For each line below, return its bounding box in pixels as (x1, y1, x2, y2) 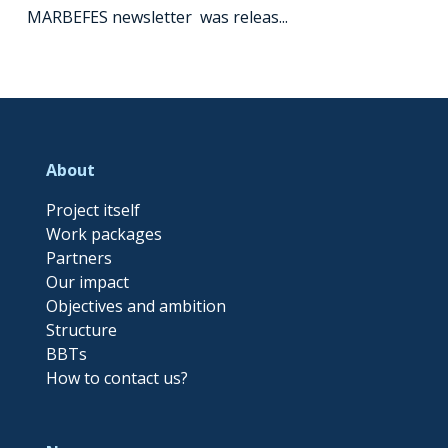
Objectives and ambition (46, 294, 227, 317)
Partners (46, 246, 113, 269)
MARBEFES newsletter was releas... (27, 5, 288, 28)
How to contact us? (46, 366, 189, 389)
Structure (46, 318, 118, 341)
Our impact (46, 270, 130, 293)
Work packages (46, 222, 163, 245)
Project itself (46, 198, 141, 221)
